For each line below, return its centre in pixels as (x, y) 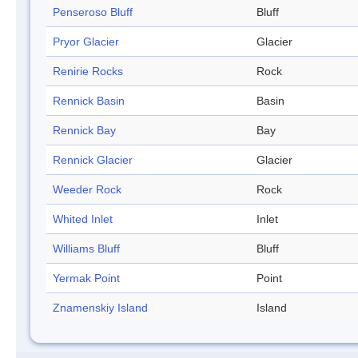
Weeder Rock (87, 190)
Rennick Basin (89, 101)
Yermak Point (86, 278)
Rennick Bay (84, 131)
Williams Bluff (86, 249)
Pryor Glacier (86, 42)
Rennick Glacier (93, 160)
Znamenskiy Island (100, 308)
